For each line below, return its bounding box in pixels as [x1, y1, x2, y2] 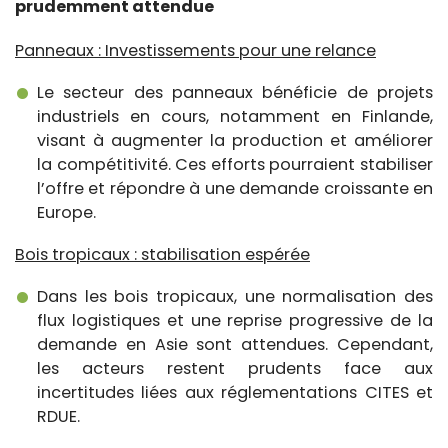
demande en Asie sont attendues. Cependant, [37, 332, 433, 356]
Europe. [37, 200, 96, 224]
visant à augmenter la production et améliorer [37, 128, 433, 152]
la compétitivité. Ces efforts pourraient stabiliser [37, 152, 433, 176]
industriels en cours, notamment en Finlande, [37, 104, 433, 128]
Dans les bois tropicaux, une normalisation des [37, 284, 433, 308]
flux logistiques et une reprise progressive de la [37, 308, 433, 332]
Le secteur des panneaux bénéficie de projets [37, 80, 433, 104]
